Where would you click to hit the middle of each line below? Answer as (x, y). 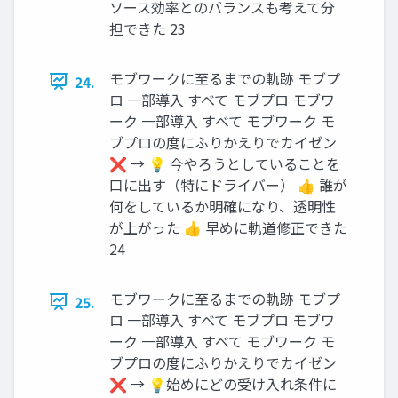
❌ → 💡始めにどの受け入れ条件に (223, 383)
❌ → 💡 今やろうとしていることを (225, 163)
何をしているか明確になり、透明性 (223, 206)
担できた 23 (147, 28)
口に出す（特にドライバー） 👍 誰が (228, 184)
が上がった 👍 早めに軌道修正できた (228, 227)
